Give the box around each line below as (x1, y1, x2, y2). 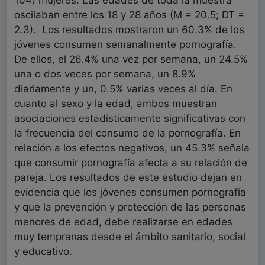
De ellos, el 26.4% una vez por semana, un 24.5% (14, 53, 248, 66)
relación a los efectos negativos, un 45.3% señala (14, 142, 250, 154)
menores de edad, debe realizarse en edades (14, 216, 232, 228)
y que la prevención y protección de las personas (14, 201, 246, 214)
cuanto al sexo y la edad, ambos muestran (14, 98, 217, 110)
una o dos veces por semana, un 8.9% (14, 68, 196, 80)
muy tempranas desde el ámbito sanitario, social (14, 231, 245, 243)
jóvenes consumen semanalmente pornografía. (14, 38, 237, 51)
